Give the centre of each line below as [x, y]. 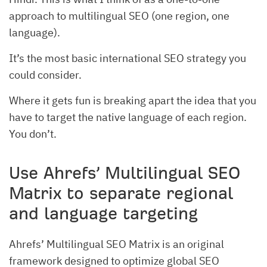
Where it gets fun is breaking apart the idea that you [133, 100]
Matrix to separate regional [121, 193]
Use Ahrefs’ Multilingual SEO [125, 173]
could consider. [45, 74]
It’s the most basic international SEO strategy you [128, 58]
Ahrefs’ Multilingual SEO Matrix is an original [117, 244]
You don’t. [33, 133]
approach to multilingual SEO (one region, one [119, 15]
